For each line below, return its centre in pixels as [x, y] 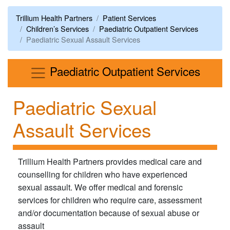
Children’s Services [57, 28]
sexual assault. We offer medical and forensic [100, 187]
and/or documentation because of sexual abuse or [109, 213]
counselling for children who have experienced [103, 175]
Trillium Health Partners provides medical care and [110, 162]
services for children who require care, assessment [110, 200]
